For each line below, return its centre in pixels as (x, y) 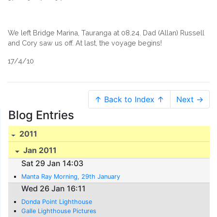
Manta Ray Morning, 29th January (71, 177)
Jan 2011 (39, 150)
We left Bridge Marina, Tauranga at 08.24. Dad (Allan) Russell (106, 32)
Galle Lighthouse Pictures (59, 211)
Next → (190, 99)
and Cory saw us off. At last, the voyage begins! (85, 43)
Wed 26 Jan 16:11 (54, 188)
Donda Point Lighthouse (57, 202)
